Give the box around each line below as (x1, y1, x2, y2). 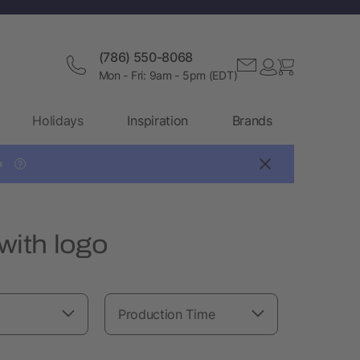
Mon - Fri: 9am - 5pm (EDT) (98, 67, 238, 82)
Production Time (118, 305, 215, 322)
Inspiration (127, 112, 188, 129)
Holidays (32, 112, 84, 129)
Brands (231, 112, 272, 129)
